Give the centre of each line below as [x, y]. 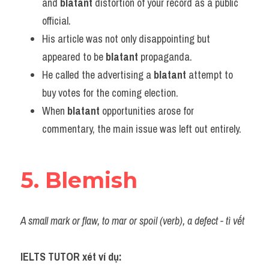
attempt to [210, 75]
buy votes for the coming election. [110, 93]
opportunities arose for [147, 111]
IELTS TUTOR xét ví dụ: [71, 257]
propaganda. [165, 57]
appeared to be [74, 57]
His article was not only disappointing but [126, 39]
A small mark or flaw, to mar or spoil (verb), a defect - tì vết [132, 221]
